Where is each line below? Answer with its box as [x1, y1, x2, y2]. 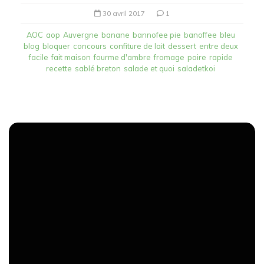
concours [72, 41, 107, 51]
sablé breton [75, 63, 121, 73]
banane [101, 29, 130, 39]
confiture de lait [109, 41, 165, 51]
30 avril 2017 [103, 8, 145, 18]
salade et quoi [124, 63, 174, 73]
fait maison [51, 52, 91, 62]
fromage [153, 52, 184, 62]
